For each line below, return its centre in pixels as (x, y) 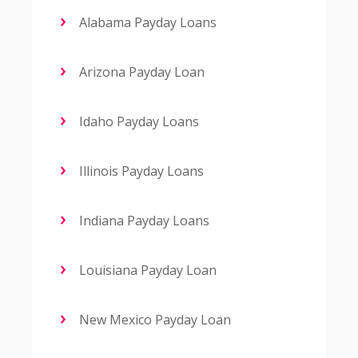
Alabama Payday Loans (146, 23)
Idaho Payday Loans (137, 122)
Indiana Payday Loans (143, 221)
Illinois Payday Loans (140, 171)
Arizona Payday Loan (140, 72)
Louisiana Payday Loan (146, 270)
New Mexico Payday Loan (153, 320)
